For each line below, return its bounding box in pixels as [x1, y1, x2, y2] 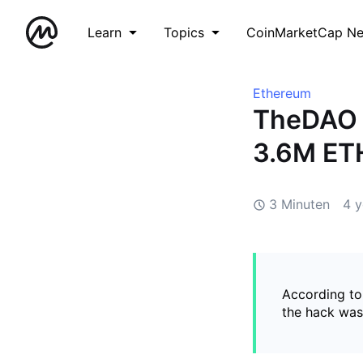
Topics [164, 24, 204, 41]
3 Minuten [269, 196, 330, 212]
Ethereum [253, 85, 311, 101]
